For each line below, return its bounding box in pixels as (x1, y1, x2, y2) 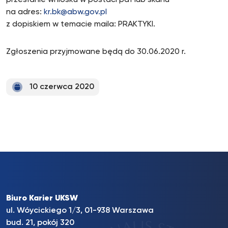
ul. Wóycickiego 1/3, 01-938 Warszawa (6, 207, 154, 215)
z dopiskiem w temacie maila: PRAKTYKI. (6, 20, 155, 28)
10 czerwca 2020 (30, 83, 94, 91)
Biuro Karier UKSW (6, 194, 78, 203)
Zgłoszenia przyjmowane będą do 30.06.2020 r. (6, 48, 186, 56)
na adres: (6, 8, 44, 16)
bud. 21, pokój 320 (6, 219, 74, 227)
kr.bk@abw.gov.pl (44, 8, 107, 16)
